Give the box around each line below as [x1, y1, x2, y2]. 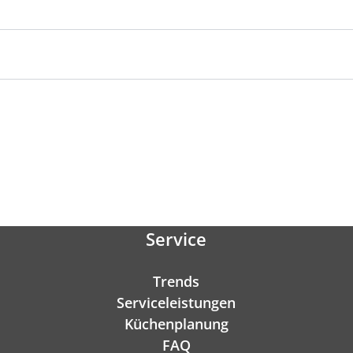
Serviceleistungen [117, 293, 236, 313]
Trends [153, 272, 200, 292]
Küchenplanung [124, 314, 229, 334]
